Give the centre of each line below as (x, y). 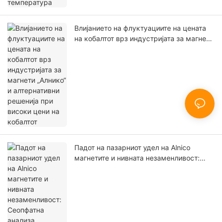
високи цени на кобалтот (116, 59)
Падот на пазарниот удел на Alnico (132, 148)
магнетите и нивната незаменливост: (137, 158)
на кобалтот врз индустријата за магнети (144, 39)
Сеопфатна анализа (107, 168)
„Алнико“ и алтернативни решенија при (139, 49)
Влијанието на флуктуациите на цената (140, 28)
